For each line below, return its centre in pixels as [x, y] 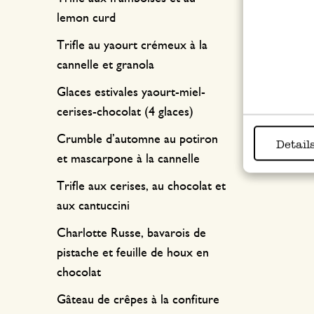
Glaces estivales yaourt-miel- [131, 93]
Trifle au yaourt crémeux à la [132, 46]
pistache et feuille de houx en [133, 253]
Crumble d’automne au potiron [137, 139]
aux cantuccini [93, 206]
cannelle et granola [105, 65]
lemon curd [86, 18]
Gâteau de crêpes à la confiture [138, 300]
